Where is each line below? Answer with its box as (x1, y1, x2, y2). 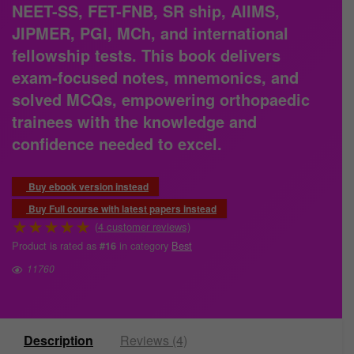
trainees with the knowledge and (12, 110, 257, 134)
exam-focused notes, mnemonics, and (12, 66, 299, 89)
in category (116, 238, 171, 254)
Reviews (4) (120, 331, 187, 350)
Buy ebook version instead (26, 179, 149, 194)
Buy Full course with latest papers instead (26, 201, 217, 217)
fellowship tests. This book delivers (12, 43, 281, 67)
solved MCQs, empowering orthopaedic (12, 88, 310, 111)
